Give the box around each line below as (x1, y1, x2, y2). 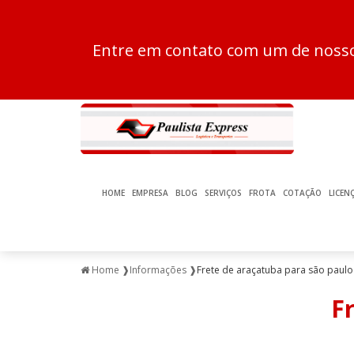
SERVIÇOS (204, 187, 242, 199)
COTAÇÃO (282, 187, 322, 199)
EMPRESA (131, 187, 168, 199)
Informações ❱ (130, 263, 197, 277)
